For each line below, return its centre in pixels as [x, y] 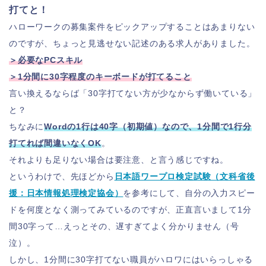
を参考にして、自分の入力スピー [189, 193]
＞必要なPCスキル [46, 60]
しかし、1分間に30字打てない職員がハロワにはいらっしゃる [131, 259]
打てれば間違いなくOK [55, 143]
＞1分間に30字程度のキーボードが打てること [100, 77]
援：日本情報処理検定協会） [66, 193]
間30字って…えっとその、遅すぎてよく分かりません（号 [124, 226]
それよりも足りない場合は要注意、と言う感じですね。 [119, 160]
